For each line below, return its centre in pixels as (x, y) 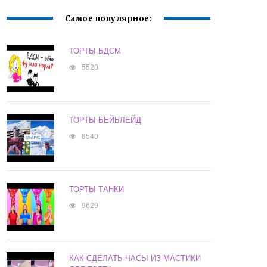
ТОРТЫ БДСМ (95, 51)
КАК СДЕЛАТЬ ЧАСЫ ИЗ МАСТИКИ (135, 258)
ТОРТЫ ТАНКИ (97, 189)
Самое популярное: (108, 19)
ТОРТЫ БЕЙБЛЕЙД (105, 120)
